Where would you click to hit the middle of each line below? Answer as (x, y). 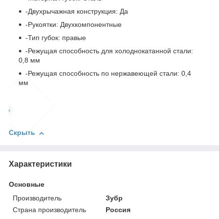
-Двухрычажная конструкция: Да (77, 11)
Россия (118, 210)
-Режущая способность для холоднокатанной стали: (109, 51)
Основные (27, 185)
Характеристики (40, 164)
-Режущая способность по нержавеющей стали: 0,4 (108, 74)
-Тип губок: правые (56, 38)
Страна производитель (49, 210)
